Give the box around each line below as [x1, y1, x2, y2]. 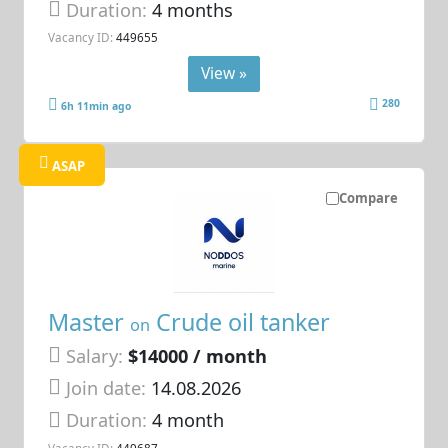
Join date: [66, 375, 147, 400]
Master [48, 305, 131, 338]
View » [201, 61, 247, 84]
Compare [338, 188, 398, 207]
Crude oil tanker [150, 305, 331, 338]
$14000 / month [128, 343, 268, 368]
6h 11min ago [61, 98, 132, 113]
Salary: [66, 343, 124, 368]
